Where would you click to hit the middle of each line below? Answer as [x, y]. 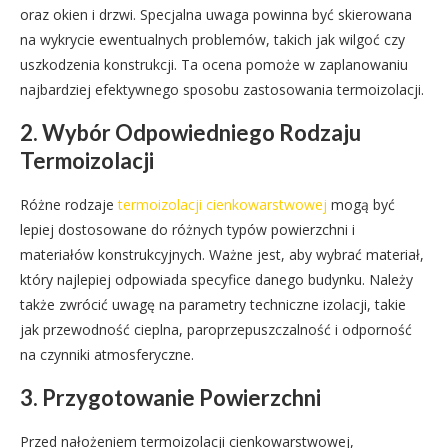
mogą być [361, 204]
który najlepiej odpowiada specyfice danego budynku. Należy [216, 279]
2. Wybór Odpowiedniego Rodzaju [190, 132]
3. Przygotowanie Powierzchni [170, 397]
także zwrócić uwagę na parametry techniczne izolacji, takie [213, 304]
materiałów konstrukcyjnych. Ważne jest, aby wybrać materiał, [222, 254]
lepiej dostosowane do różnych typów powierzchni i [187, 229]
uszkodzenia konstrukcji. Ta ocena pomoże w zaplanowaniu [214, 64]
